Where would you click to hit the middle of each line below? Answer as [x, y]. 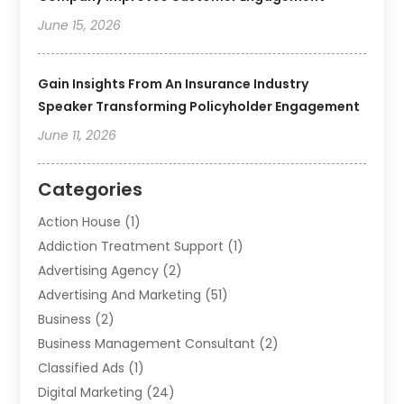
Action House [80, 222]
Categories [91, 190]
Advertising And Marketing [120, 295]
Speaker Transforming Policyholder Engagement [199, 107]
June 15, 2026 [80, 26]
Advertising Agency [99, 271]
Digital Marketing [91, 393]
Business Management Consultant [147, 344]
